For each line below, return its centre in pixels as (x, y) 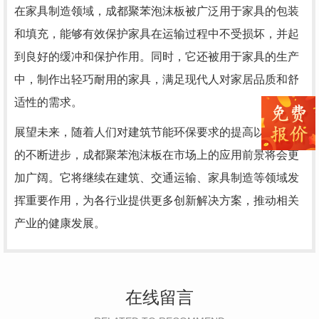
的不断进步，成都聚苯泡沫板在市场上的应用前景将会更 (157, 155)
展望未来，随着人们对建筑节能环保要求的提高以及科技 (157, 132)
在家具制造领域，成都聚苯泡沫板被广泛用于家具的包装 (157, 11)
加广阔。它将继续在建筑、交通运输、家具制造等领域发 (157, 178)
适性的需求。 (48, 102)
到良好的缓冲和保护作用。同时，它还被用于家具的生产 (157, 57)
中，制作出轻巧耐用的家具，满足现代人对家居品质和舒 (157, 79)
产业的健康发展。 (60, 223)
